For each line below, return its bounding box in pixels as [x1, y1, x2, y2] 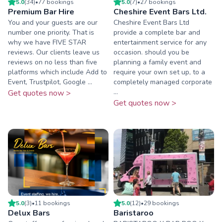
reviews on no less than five [8, 57, 97, 67]
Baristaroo [113, 208, 154, 219]
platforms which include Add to [8, 67, 107, 77]
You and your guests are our [8, 17, 98, 27]
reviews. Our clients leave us [8, 47, 100, 57]
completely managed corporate [113, 77, 212, 87]
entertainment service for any [113, 37, 207, 47]
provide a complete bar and [113, 27, 200, 37]
